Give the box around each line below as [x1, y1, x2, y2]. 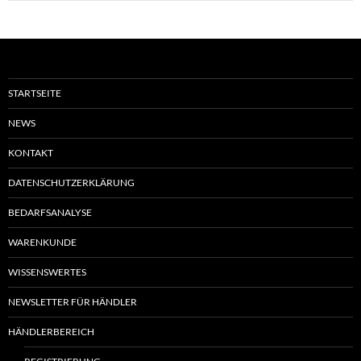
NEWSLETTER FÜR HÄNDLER [8, 295, 137, 308]
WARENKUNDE [8, 235, 77, 248]
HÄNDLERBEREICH [8, 325, 94, 338]
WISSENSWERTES [8, 265, 86, 278]
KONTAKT [8, 146, 53, 159]
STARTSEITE [8, 86, 61, 99]
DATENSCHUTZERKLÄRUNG [8, 176, 135, 189]
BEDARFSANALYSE [8, 205, 92, 218]
